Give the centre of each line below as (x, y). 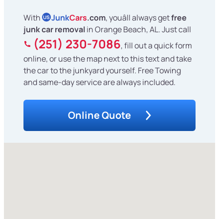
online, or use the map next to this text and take (108, 59)
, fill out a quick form (156, 46)
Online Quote (99, 115)
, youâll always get (138, 18)
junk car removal (54, 30)
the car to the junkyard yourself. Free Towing (102, 71)
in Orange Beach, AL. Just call (138, 30)
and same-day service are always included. (99, 82)
